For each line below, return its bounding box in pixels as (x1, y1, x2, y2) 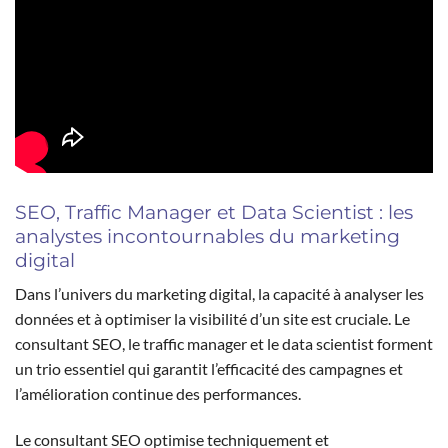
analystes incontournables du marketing (15, 223, 400, 248)
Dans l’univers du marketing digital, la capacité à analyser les (15, 284, 424, 304)
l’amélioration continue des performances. (15, 384, 301, 404)
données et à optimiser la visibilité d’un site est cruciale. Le (15, 309, 410, 329)
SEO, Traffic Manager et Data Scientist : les (15, 199, 413, 224)
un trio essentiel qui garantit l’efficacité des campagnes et (15, 359, 403, 379)
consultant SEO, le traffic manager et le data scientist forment (15, 334, 433, 354)
